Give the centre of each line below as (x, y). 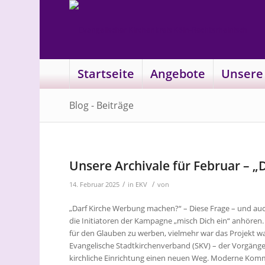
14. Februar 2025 (95, 185)
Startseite (106, 74)
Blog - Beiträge (102, 105)
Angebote (178, 74)
